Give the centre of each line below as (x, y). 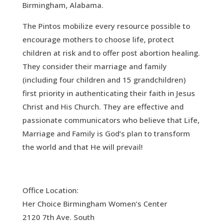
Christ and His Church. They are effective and (103, 106)
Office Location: (50, 190)
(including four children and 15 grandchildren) (104, 79)
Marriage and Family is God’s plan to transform (106, 133)
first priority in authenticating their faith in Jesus (109, 93)
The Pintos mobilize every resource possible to (106, 26)
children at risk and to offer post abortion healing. (111, 53)
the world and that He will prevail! (82, 147)
